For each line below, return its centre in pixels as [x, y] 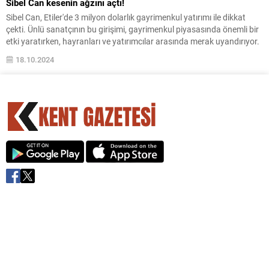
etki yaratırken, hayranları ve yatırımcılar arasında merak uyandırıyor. [133, 41]
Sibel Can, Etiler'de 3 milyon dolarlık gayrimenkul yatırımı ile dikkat [126, 17]
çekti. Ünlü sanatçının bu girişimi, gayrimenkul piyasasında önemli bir [132, 29]
